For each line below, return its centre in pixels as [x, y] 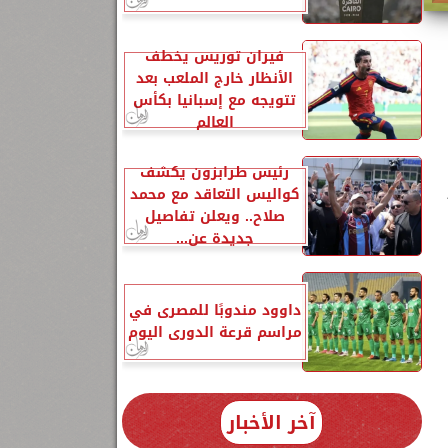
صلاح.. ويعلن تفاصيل [214, 216]
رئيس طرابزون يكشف [214, 172]
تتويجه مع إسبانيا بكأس [214, 100]
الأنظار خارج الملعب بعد [214, 78]
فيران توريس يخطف [214, 56]
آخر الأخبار [271, 422]
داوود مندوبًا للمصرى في [214, 310]
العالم [214, 122]
